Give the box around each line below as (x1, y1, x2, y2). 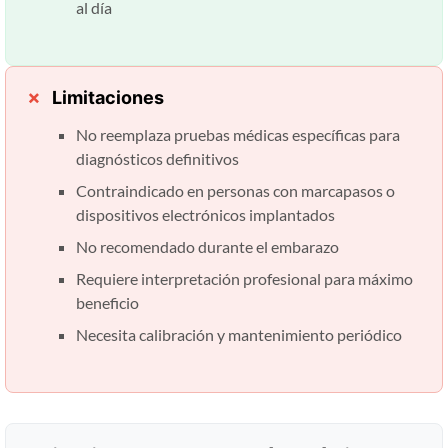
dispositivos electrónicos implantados (76, 204, 335, 224)
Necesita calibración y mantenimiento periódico (76, 324, 402, 344)
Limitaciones (52, 86, 164, 108)
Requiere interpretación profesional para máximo (76, 268, 413, 288)
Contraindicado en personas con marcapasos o (76, 180, 395, 200)
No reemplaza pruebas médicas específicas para (76, 124, 400, 144)
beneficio (76, 292, 139, 312)
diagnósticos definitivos (76, 148, 239, 168)
